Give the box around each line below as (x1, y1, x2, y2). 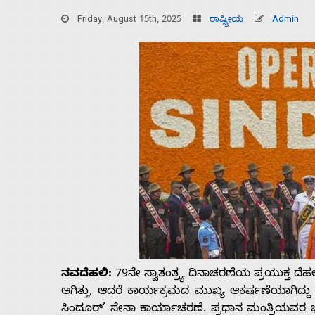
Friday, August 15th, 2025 (69, 15, 193, 27)
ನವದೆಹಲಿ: (61, 267, 112, 283)
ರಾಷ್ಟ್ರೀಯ (210, 15, 243, 27)
